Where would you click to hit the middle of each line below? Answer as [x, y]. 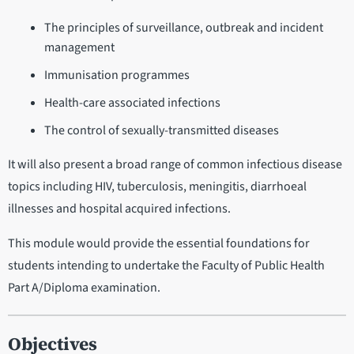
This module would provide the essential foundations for [159, 243]
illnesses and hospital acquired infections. [119, 208]
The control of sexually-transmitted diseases [161, 130]
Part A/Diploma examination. [84, 287]
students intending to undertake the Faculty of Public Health [166, 265]
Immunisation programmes [117, 75]
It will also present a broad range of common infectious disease [175, 164]
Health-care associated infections [132, 102]
